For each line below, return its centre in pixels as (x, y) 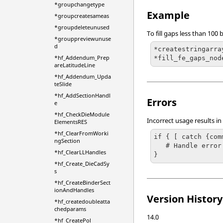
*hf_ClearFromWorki (81, 133)
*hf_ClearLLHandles (80, 152)
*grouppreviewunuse (82, 39)
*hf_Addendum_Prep (82, 57)
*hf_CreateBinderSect (82, 182)
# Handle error (160, 146)
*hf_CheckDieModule (82, 114)
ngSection (67, 141)
